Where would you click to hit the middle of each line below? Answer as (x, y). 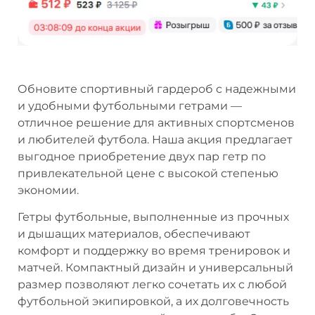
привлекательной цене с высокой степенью (148, 173)
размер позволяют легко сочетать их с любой (152, 285)
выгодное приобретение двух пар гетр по (142, 156)
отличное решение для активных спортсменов (156, 122)
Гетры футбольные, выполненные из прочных (153, 217)
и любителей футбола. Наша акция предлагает (155, 139)
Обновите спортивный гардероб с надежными (157, 89)
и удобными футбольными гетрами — (130, 105)
